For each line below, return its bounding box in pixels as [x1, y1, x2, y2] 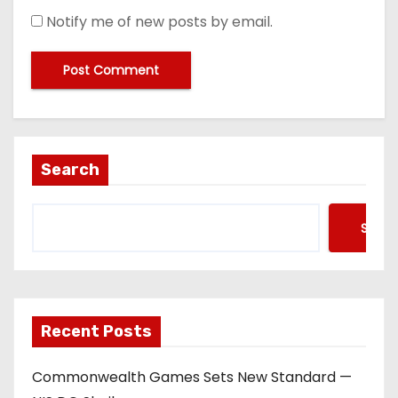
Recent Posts [41, 322, 152, 342]
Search [41, 160, 99, 180]
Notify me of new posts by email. [46, 12, 273, 33]
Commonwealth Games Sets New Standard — [32, 367, 352, 388]
